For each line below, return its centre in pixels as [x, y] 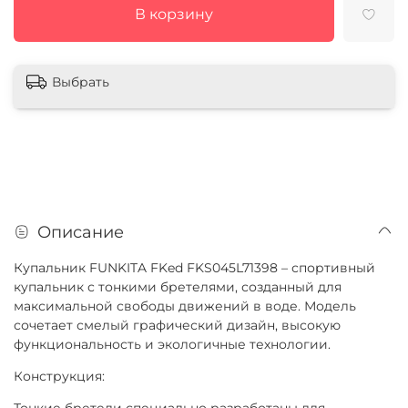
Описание [81, 231]
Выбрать [81, 82]
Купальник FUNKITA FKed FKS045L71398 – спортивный [194, 267]
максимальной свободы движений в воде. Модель [185, 306]
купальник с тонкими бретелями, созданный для [178, 286]
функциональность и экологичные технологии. [172, 344]
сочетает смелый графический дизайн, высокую [177, 325]
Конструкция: [59, 376]
